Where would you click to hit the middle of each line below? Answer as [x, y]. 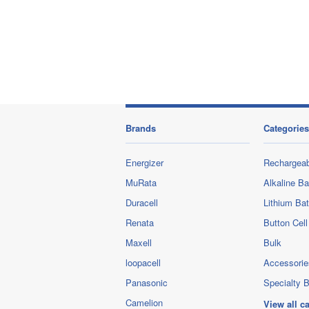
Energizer [144, 162]
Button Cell [286, 222]
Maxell [139, 242]
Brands [141, 128]
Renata [140, 222]
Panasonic [147, 282]
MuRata [141, 182]
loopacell [143, 262]
